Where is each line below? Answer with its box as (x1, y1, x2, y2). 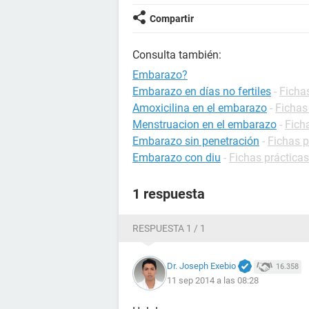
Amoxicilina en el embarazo (132, 101, 267, 114)
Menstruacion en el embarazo (132, 118, 277, 131)
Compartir (150, 13, 194, 24)
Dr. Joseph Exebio (167, 260, 236, 271)
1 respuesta (132, 186, 205, 202)
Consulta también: (132, 48, 221, 61)
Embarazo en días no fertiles (132, 85, 271, 98)
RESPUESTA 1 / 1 (132, 223, 206, 234)
